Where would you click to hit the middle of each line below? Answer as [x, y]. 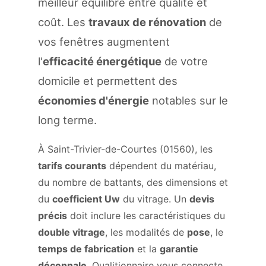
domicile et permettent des [108, 81]
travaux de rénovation [147, 22]
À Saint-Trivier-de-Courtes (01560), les [125, 149]
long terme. [67, 120]
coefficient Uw [86, 199]
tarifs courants [72, 166]
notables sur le [189, 100]
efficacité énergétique [102, 61]
